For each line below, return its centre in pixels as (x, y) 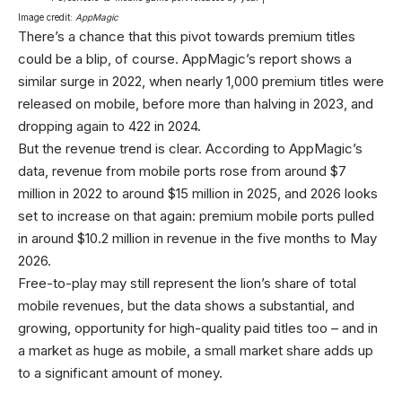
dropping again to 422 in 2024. (109, 127)
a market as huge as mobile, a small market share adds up (196, 351)
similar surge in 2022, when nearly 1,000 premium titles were (201, 82)
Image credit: (47, 17)
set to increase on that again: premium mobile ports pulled (196, 216)
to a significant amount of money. (120, 373)
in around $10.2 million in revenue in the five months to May (197, 239)
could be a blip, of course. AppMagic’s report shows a (185, 59)
